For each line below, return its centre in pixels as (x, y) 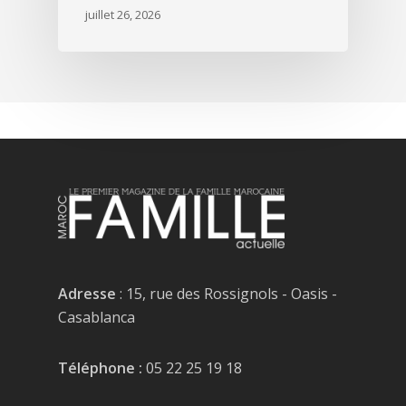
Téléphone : (100, 368)
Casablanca (97, 318)
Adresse (87, 294)
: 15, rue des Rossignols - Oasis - (227, 294)
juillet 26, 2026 (123, 15)
